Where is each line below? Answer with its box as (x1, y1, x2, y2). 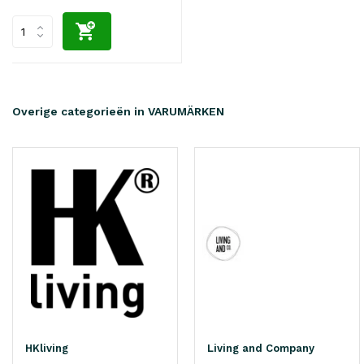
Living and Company (207, 342, 314, 355)
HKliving (25, 342, 68, 355)
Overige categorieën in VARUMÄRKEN (12, 105, 224, 119)
